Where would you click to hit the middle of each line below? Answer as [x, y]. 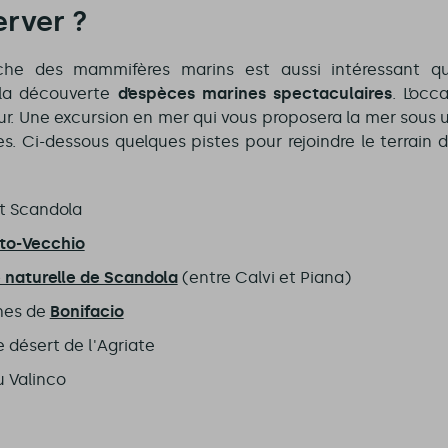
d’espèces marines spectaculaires [255, 94]
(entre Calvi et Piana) [264, 278]
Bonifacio [86, 312]
